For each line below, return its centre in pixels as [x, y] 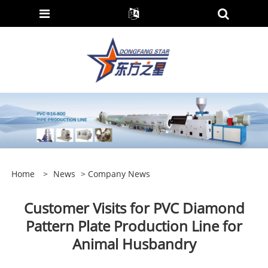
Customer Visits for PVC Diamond [134, 208]
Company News [119, 174]
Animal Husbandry [134, 244]
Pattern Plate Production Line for [134, 226]
